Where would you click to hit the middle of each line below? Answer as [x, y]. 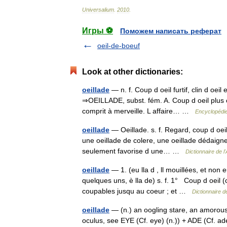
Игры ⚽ [98, 31]
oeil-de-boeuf [119, 46]
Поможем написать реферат [171, 31]
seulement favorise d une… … [134, 151]
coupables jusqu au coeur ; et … [137, 191]
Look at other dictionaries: [133, 72]
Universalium [98, 10]
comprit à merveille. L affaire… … [139, 111]
